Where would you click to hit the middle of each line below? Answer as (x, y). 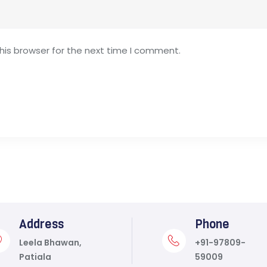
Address (41, 224)
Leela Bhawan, (50, 243)
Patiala (35, 257)
